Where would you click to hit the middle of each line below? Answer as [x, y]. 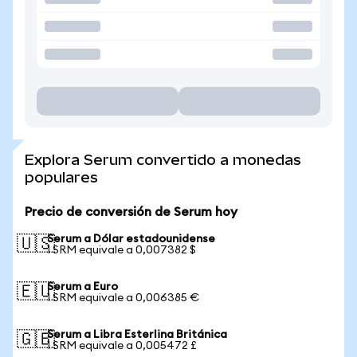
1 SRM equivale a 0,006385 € [123, 298]
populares [61, 177]
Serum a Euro [82, 287]
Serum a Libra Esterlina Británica [137, 335]
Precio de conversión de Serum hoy [131, 212]
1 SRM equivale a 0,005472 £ [122, 346]
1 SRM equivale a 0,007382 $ [122, 250]
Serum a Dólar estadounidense [131, 239]
